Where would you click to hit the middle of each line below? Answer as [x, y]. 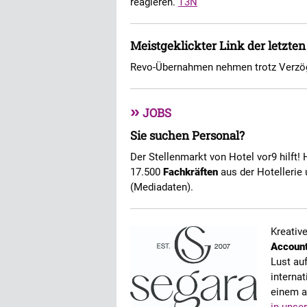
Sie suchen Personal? [187, 135]
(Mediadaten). [162, 187]
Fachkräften [191, 172]
